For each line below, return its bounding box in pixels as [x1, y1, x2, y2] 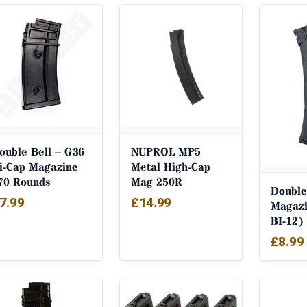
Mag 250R [130, 175, 182, 191]
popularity [100, 14, 146, 26]
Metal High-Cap [130, 160, 210, 175]
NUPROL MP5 [130, 145, 201, 160]
